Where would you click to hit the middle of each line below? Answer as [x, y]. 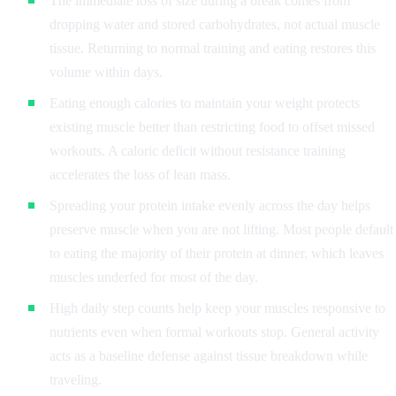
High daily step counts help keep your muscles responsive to [217, 308]
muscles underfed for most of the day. [154, 278]
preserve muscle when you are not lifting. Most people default [221, 230]
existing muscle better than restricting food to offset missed [212, 127]
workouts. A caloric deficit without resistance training [198, 151]
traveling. [76, 380]
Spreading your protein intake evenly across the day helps [210, 206]
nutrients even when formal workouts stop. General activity [214, 332]
